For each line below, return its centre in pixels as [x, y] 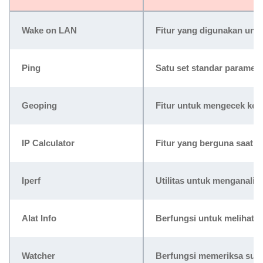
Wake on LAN [49, 30]
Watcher [38, 256]
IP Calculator [48, 143]
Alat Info [39, 218]
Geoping [39, 105]
